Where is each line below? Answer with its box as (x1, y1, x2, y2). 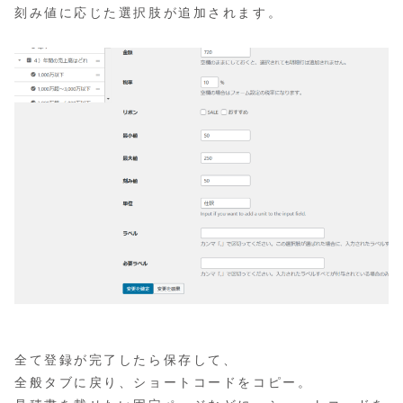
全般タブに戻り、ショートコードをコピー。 (14, 374, 313, 390)
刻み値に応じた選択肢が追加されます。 (14, 5, 283, 21)
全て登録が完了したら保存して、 (14, 352, 238, 367)
